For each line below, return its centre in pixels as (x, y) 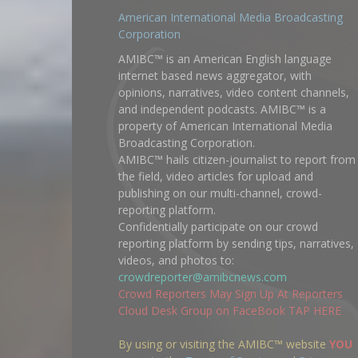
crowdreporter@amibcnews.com (203, 277)
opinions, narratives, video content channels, (234, 93)
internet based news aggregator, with (215, 76)
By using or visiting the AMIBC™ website (224, 344)
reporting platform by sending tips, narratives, (236, 244)
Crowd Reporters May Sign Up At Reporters (231, 294)
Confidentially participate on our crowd (218, 227)
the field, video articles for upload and (216, 177)
